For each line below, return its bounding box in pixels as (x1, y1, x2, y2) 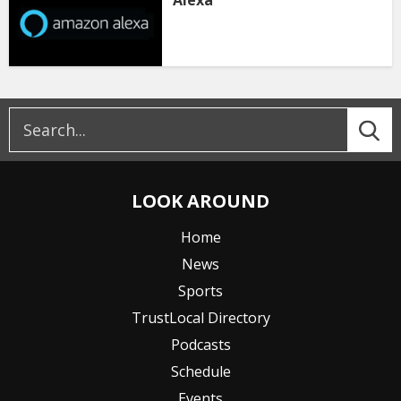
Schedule (170, 362, 231, 382)
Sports (178, 281, 223, 302)
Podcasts (170, 335, 231, 355)
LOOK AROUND (132, 189, 269, 214)
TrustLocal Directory (131, 308, 270, 328)
